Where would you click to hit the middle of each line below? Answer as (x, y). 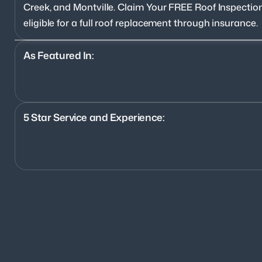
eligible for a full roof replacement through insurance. (141, 23)
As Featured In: (58, 55)
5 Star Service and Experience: (94, 117)
